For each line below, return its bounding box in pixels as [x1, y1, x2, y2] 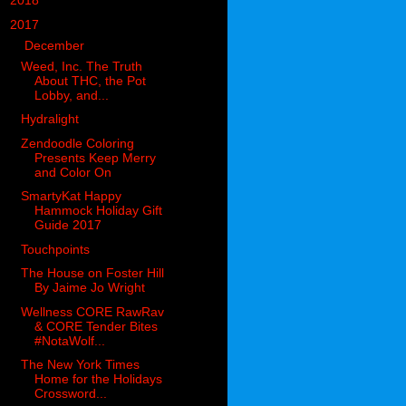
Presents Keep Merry [34, 150, 157, 165]
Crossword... [34, 386, 108, 401]
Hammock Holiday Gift [34, 203, 163, 218]
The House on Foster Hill [21, 266, 165, 281]
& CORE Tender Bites [34, 318, 159, 333]
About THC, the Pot [34, 72, 147, 88]
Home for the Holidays [34, 372, 163, 387]
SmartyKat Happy [21, 188, 122, 204]
